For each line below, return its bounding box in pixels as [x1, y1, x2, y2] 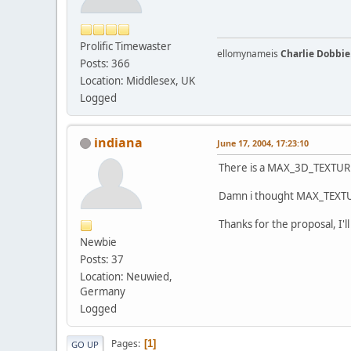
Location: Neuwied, [80, 269, 172, 284]
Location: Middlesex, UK [80, 73, 195, 88]
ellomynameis [217, 46, 280, 60]
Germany [80, 284, 125, 299]
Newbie [80, 234, 117, 249]
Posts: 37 [80, 251, 124, 266]
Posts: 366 [80, 56, 130, 71]
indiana [94, 133, 143, 151]
